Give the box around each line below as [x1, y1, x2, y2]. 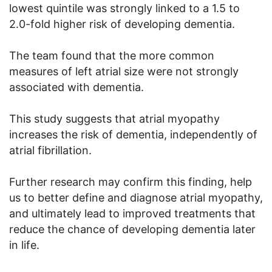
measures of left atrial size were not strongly [9, 65, 239, 78]
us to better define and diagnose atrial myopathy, [9, 191, 263, 205]
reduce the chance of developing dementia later [9, 223, 256, 236]
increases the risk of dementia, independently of [9, 128, 257, 141]
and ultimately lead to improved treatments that [9, 207, 256, 220]
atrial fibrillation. [9, 144, 92, 157]
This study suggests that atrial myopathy [9, 112, 220, 126]
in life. [9, 239, 39, 252]
